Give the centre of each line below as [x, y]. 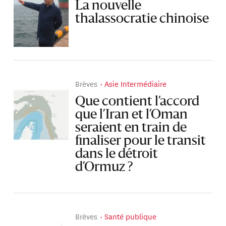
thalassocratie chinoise [142, 19]
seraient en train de [131, 128]
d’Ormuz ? [105, 168]
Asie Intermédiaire [136, 83]
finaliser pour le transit [141, 142]
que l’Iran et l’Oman [132, 115]
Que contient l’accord [137, 102]
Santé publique [131, 216]
